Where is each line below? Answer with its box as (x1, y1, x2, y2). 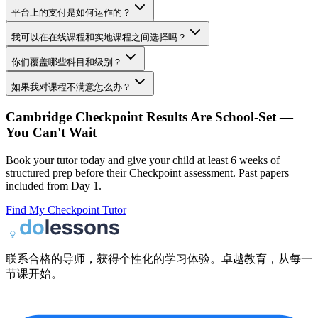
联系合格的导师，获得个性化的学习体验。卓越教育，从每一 (6, 252, 312, 265)
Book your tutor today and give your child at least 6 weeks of (6, 153, 280, 166)
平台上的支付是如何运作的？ (11, 7, 131, 18)
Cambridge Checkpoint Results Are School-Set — (6, 109, 293, 124)
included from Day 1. (6, 179, 102, 192)
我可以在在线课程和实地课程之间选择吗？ (11, 32, 187, 43)
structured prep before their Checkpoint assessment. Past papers (6, 166, 289, 179)
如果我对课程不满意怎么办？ (11, 82, 131, 93)
